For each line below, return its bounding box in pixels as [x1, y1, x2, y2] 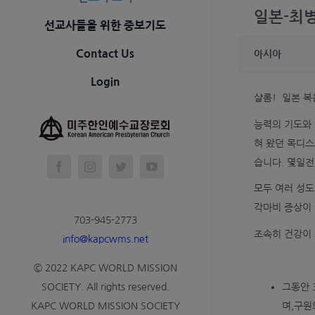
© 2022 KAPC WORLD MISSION [33, 263, 177, 273]
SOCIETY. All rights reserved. [41, 282, 169, 292]
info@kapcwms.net [62, 234, 148, 244]
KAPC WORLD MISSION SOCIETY [30, 301, 180, 311]
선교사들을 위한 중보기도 [44, 20, 166, 31]
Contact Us [76, 48, 134, 59]
